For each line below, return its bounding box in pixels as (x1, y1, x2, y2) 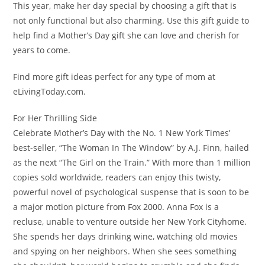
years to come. (13, 44, 71, 56)
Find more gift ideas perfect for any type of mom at (13, 71, 216, 83)
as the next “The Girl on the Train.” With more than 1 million (13, 157, 251, 169)
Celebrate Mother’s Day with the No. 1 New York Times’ (13, 127, 231, 139)
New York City (167, 216, 222, 228)
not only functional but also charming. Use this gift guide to (13, 15, 250, 27)
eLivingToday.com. (13, 86, 86, 98)
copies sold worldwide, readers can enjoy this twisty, (13, 172, 221, 183)
